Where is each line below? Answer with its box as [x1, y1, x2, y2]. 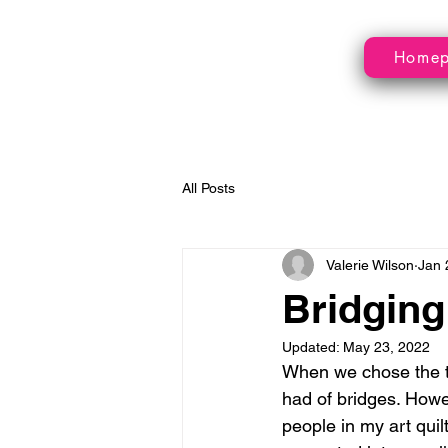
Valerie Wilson [326, 256, 414, 273]
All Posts [182, 179, 235, 196]
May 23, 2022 [343, 339, 430, 355]
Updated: [282, 339, 343, 355]
